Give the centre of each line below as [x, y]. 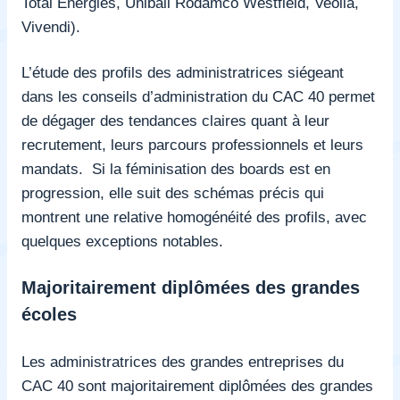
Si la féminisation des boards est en [211, 168]
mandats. [54, 168]
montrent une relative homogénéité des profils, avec [194, 217]
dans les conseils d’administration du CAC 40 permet [198, 96]
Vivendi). [51, 26]
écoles [49, 314]
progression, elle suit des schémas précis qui [173, 192]
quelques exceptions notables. [122, 241]
